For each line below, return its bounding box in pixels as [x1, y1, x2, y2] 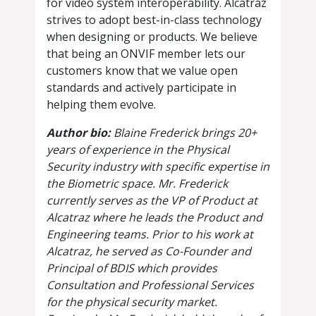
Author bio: [47, 125, 111, 141]
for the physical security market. [47, 294, 217, 310]
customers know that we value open [47, 63, 238, 79]
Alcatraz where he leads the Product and [47, 209, 262, 226]
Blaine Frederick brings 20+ [111, 125, 257, 141]
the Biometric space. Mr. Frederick [47, 176, 228, 192]
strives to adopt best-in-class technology [47, 12, 262, 28]
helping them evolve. [47, 97, 156, 113]
